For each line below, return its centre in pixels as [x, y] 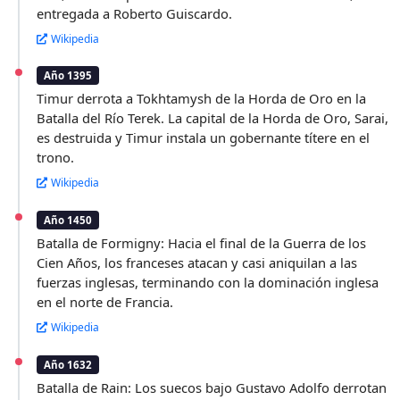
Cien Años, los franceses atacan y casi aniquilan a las [197, 262]
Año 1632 [68, 364]
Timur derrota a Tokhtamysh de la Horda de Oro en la [202, 99]
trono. [56, 158]
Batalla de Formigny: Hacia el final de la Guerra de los [202, 242]
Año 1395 [68, 76]
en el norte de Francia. [105, 301]
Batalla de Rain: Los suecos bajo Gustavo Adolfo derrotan [212, 387]
